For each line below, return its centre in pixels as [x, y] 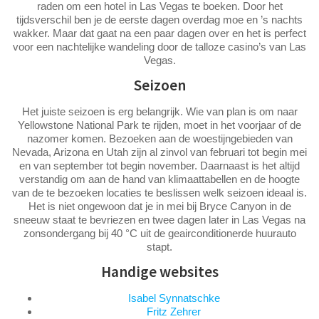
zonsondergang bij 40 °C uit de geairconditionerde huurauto [159, 233]
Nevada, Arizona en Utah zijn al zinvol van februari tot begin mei [159, 152]
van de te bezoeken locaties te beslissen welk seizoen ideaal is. [159, 192]
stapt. [159, 246]
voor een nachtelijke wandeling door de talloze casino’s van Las [159, 46]
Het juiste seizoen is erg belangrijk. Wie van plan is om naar [159, 111]
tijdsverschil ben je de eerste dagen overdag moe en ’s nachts [159, 19]
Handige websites [159, 271]
